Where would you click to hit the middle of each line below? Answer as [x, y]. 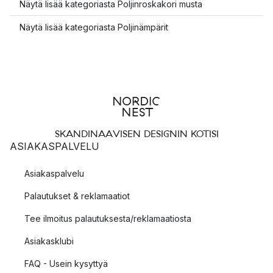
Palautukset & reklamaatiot [77, 196]
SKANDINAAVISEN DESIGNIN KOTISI [136, 133]
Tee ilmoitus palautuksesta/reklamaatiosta [108, 218]
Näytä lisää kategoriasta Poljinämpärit [94, 27]
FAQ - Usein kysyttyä [66, 264]
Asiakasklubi [49, 241]
